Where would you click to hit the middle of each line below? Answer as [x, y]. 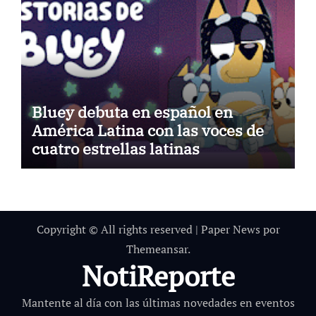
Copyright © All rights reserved [116, 229]
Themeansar [157, 249]
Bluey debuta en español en [132, 111]
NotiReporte [158, 275]
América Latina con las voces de [147, 130]
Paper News [230, 229]
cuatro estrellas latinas [115, 148]
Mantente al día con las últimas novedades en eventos [158, 302]
